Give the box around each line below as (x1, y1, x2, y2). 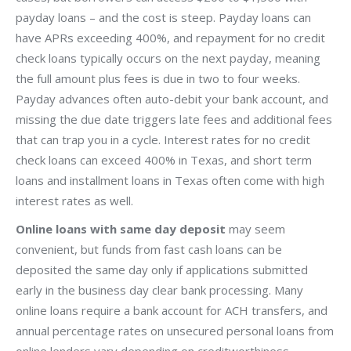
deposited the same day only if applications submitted (16, 261, 308, 277)
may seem (226, 220, 285, 237)
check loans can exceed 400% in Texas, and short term (16, 151, 312, 168)
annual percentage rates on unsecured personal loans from (16, 322, 334, 338)
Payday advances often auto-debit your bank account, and (16, 90, 328, 107)
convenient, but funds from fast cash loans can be (16, 241, 282, 257)
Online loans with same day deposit (16, 220, 226, 237)
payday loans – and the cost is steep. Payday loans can (16, 9, 311, 25)
